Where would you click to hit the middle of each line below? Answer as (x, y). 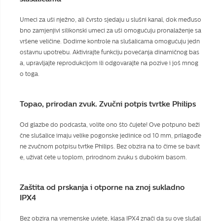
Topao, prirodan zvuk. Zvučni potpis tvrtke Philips (108, 104)
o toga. (30, 74)
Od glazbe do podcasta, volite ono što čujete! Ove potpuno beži (110, 125)
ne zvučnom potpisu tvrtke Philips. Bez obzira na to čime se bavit (110, 146)
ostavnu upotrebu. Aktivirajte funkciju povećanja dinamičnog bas (110, 52)
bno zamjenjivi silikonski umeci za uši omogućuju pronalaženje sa (110, 30)
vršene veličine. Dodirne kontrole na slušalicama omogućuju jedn (110, 41)
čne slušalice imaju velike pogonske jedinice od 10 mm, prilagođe (110, 135)
